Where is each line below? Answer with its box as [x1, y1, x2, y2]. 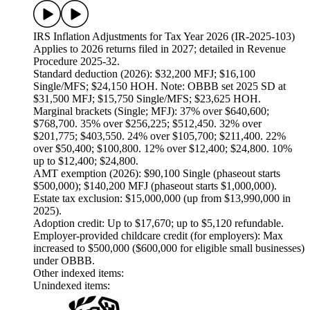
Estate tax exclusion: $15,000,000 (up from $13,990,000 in [33, 192, 291, 205]
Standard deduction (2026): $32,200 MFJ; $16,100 [33, 68, 255, 80]
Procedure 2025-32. [33, 55, 120, 68]
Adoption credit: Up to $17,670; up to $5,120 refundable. [33, 217, 284, 230]
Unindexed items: [33, 280, 110, 292]
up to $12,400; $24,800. [33, 155, 138, 167]
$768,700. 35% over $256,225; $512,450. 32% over [33, 118, 262, 130]
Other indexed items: [33, 267, 124, 280]
